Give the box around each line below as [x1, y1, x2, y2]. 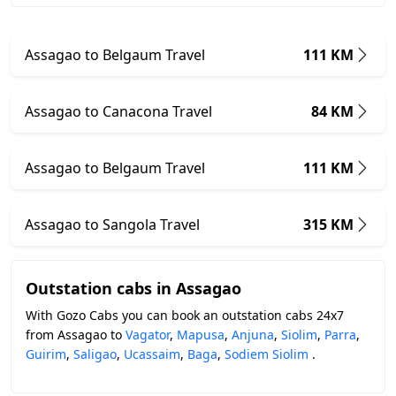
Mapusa [177, 326, 225, 343]
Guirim [26, 346, 66, 362]
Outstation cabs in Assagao [26, 278, 241, 299]
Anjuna [232, 326, 274, 343]
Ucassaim [124, 346, 180, 362]
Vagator [126, 326, 170, 343]
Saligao [73, 346, 117, 362]
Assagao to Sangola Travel [25, 215, 200, 234]
